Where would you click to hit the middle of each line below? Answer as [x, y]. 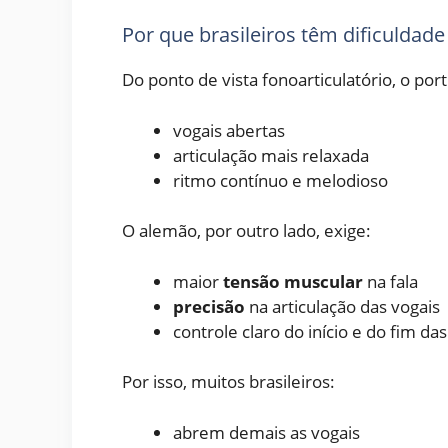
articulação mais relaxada [271, 155]
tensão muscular [293, 281]
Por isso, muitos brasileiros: [228, 382]
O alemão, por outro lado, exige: [246, 231]
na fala [390, 281]
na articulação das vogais [342, 306]
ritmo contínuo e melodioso [280, 180]
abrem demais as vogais [266, 432]
